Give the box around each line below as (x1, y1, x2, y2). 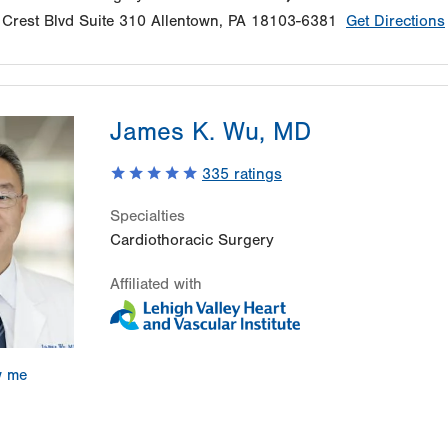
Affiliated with (110, 275, 202, 294)
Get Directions (346, 12, 445, 31)
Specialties (110, 207, 185, 226)
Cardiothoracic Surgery (110, 231, 274, 250)
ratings (229, 165, 282, 184)
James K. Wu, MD (110, 117, 311, 148)
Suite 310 (79, 12, 146, 31)
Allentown (151, 12, 219, 31)
